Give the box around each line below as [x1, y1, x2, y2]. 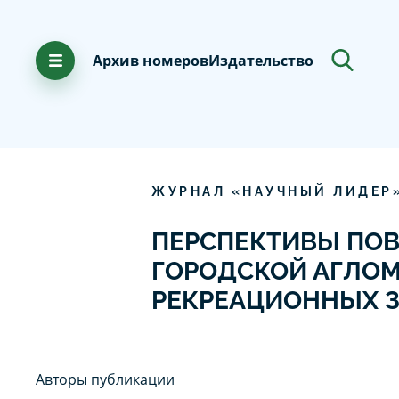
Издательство [208, 50, 313, 70]
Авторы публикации [36, 369, 175, 389]
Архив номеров [93, 50, 208, 70]
